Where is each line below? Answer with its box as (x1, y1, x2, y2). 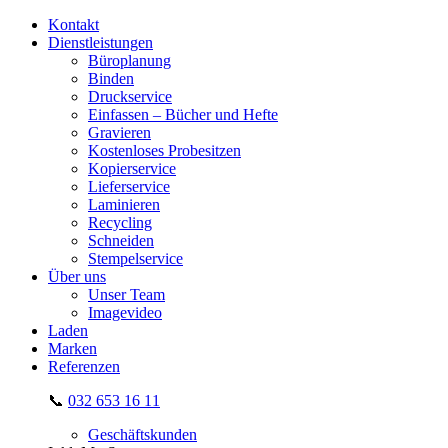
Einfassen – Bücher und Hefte (88, 106, 278, 123)
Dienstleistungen (48, 34, 153, 51)
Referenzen (48, 358, 120, 375)
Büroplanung (88, 52, 171, 69)
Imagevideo (88, 304, 162, 321)
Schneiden (88, 232, 154, 249)
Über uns (48, 268, 106, 285)
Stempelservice (88, 250, 183, 267)
